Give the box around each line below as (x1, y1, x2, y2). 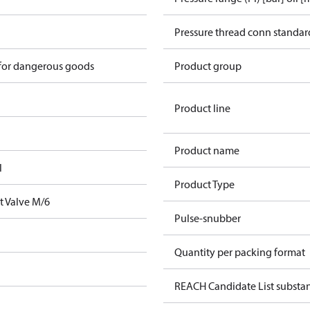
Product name (174, 143, 239, 157)
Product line (174, 101, 230, 115)
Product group (174, 59, 241, 73)
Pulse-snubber (174, 211, 241, 225)
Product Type (174, 177, 235, 191)
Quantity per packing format (174, 245, 305, 259)
